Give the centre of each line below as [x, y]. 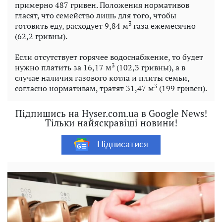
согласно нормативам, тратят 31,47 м [84, 88]
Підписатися [123, 144]
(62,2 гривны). [41, 36]
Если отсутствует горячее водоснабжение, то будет [109, 57]
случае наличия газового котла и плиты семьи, [102, 78]
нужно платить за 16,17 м [63, 68]
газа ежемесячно [164, 26]
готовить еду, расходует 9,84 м [72, 26]
